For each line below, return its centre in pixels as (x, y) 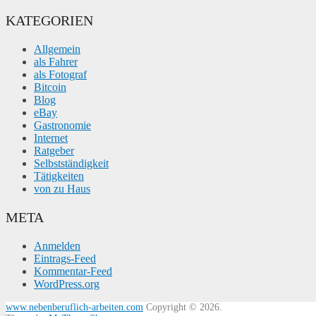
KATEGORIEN (49, 20)
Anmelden (57, 245)
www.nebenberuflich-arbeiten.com (74, 307)
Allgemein (57, 49)
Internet (51, 138)
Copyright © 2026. (183, 307)
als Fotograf (60, 74)
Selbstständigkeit (71, 163)
